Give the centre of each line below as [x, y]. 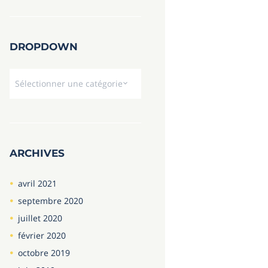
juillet [30, 218]
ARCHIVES [37, 153]
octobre [34, 253]
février [32, 236]
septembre [41, 201]
